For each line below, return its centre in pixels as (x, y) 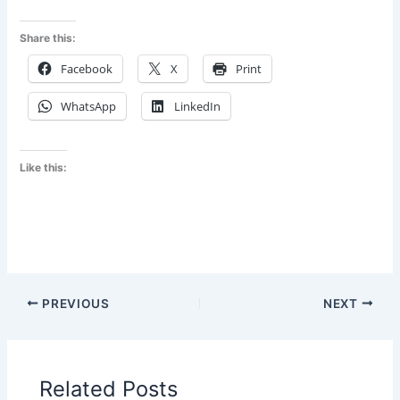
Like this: (44, 168)
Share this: (48, 38)
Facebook (87, 69)
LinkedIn (198, 107)
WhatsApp (89, 107)
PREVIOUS (74, 303)
